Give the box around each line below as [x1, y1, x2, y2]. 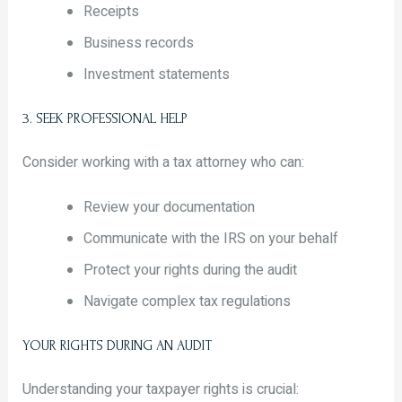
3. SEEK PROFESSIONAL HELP [22, 109, 188, 127]
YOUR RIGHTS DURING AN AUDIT [22, 337, 212, 354]
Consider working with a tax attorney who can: [22, 151, 304, 173]
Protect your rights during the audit [83, 259, 297, 282]
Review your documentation [83, 197, 255, 219]
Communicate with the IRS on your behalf [83, 228, 338, 250]
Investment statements [83, 63, 230, 85]
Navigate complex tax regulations [83, 291, 291, 313]
